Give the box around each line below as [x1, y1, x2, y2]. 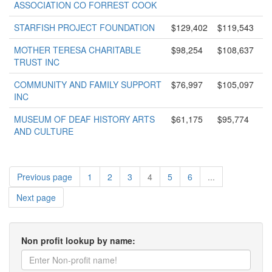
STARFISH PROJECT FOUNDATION [14, 21, 155, 33]
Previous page [17, 171, 72, 183]
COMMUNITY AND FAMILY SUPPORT [14, 78, 161, 90]
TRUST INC [14, 56, 59, 68]
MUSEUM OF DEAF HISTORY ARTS [14, 113, 155, 125]
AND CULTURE [14, 125, 73, 137]
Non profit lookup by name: [21, 234, 135, 246]
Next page [16, 191, 56, 203]
